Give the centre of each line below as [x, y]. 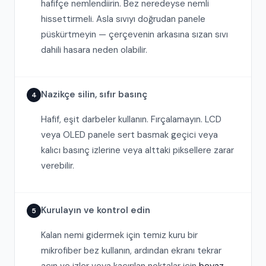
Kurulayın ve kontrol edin [96, 210]
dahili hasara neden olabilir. [94, 50]
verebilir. [58, 166]
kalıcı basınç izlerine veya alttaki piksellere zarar [137, 150]
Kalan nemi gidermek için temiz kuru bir [119, 235]
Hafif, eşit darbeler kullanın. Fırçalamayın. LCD [131, 119]
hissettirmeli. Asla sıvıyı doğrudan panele [123, 19]
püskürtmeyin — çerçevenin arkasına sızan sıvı [134, 34]
